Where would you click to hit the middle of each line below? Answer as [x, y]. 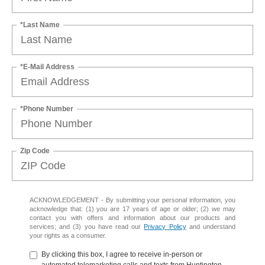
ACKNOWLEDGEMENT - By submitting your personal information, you [132, 200]
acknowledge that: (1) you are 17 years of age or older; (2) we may [132, 209]
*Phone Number [47, 109]
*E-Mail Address [47, 67]
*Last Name [40, 25]
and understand [211, 226]
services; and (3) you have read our [87, 226]
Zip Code [35, 151]
